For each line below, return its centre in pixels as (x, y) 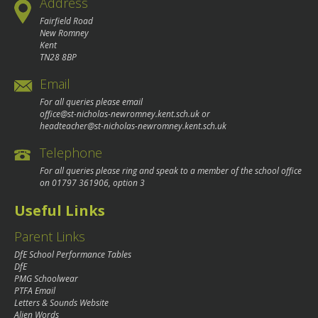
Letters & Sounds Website (61, 302)
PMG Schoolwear (46, 278)
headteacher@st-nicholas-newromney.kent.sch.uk (133, 126)
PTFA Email (35, 290)
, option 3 (127, 183)
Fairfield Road (66, 21)
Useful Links (60, 211)
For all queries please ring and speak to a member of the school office (171, 171)
